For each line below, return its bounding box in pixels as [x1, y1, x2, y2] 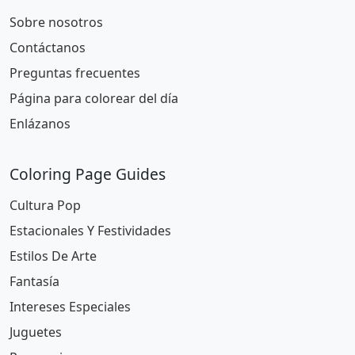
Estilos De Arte [10, 247, 97, 265]
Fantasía [10, 273, 59, 290]
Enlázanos [10, 115, 71, 132]
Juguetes [10, 323, 62, 341]
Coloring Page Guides [10, 163, 166, 185]
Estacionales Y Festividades [10, 222, 171, 239]
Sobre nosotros [10, 13, 103, 31]
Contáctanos [10, 39, 86, 56]
